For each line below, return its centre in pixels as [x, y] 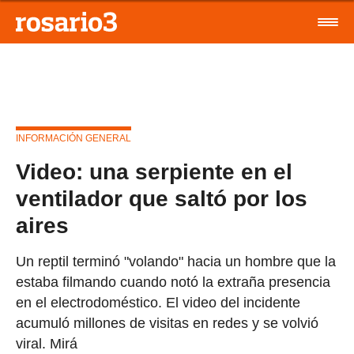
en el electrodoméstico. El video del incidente [158, 303]
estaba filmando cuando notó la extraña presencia [173, 282]
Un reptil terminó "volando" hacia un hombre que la [176, 262]
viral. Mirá [47, 344]
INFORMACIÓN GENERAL [73, 138]
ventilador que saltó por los [162, 199]
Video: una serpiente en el [154, 172]
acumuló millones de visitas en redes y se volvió [167, 323]
